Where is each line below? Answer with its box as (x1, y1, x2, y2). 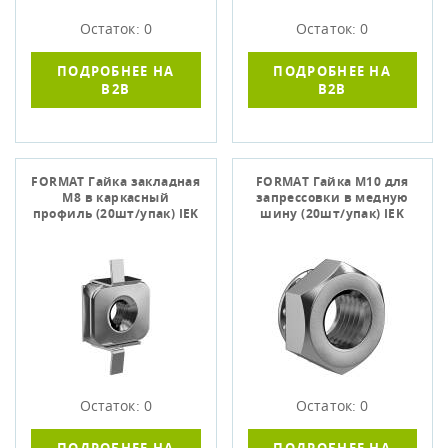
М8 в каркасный (62, 189, 170, 206)
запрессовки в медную (255, 189, 409, 206)
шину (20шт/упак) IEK (260, 205, 405, 222)
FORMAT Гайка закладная (31, 173, 201, 190)
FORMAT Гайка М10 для (255, 173, 409, 190)
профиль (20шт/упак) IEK (32, 205, 199, 222)
